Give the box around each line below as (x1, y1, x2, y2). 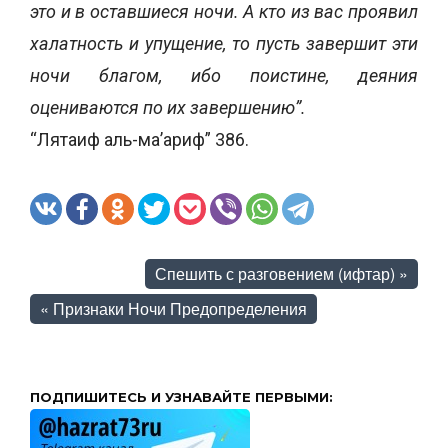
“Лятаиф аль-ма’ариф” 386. (30, 129, 249, 150)
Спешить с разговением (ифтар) (155, 262, 395, 285)
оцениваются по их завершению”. (30, 97, 306, 118)
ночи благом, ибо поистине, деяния (30, 65, 418, 86)
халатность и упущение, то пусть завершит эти (30, 33, 418, 54)
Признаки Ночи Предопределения (53, 297, 307, 320)
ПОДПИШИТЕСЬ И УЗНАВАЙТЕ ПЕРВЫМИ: (30, 389, 333, 405)
